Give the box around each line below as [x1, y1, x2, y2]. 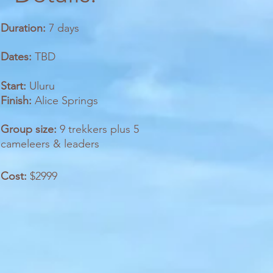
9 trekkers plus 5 [57, 122, 139, 136]
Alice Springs [32, 94, 98, 107]
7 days [46, 21, 79, 35]
